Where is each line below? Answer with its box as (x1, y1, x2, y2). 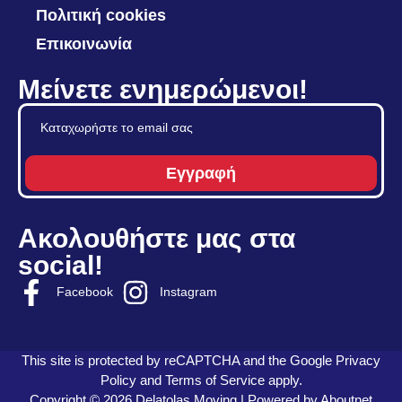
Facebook (56, 284, 113, 300)
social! (18, 249, 103, 280)
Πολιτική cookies (36, 5, 166, 24)
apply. (264, 371, 302, 388)
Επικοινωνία (36, 34, 132, 53)
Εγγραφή (166, 163, 236, 182)
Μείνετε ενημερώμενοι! (18, 74, 308, 104)
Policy (100, 371, 136, 388)
